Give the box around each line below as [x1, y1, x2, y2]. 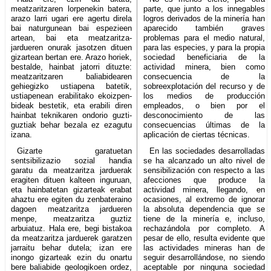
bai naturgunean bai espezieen [11, 23, 132, 33]
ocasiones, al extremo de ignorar [143, 194, 265, 204]
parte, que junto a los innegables [143, 4, 265, 13]
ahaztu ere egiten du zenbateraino [11, 194, 132, 204]
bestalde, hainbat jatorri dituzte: [11, 62, 132, 71]
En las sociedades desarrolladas [149, 146, 265, 155]
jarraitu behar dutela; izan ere [11, 243, 132, 252]
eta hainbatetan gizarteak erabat [11, 184, 132, 194]
